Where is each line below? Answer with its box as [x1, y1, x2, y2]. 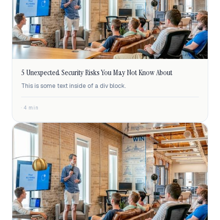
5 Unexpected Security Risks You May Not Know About [21, 67, 172, 78]
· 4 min [21, 105, 39, 111]
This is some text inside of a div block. [21, 82, 126, 90]
